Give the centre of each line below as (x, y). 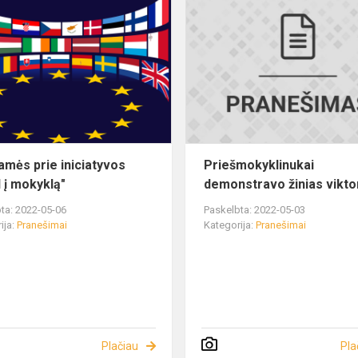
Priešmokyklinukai (259, 165)
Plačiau (119, 346)
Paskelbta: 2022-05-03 (255, 210)
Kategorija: (230, 225)
